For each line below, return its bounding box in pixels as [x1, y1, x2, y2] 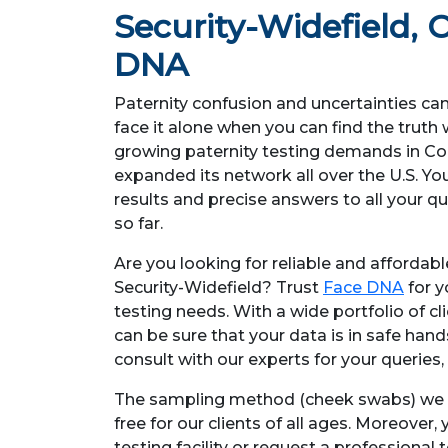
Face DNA [323, 278, 404, 297]
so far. [114, 214, 163, 233]
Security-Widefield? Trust [114, 278, 323, 297]
